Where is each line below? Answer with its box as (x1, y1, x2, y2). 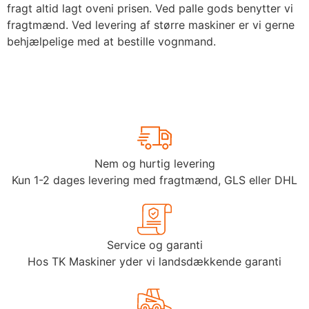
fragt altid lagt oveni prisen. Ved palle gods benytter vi (7, 1, 293, 16)
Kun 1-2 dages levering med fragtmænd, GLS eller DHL (12, 172, 297, 187)
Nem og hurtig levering (94, 156, 215, 170)
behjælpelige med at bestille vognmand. (7, 34, 216, 49)
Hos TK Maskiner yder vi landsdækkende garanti (28, 254, 281, 268)
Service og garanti (106, 237, 203, 252)
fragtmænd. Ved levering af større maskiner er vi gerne (7, 18, 295, 32)
